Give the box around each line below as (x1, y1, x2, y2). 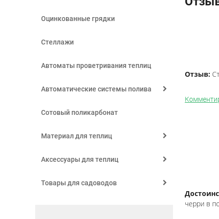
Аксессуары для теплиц (41, 155, 118, 163)
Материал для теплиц (41, 132, 112, 140)
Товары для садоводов (41, 179, 117, 187)
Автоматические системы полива (41, 85, 152, 93)
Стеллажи (41, 38, 74, 46)
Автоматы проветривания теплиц (41, 62, 151, 69)
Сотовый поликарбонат (41, 109, 118, 116)
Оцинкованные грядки (41, 15, 115, 22)
